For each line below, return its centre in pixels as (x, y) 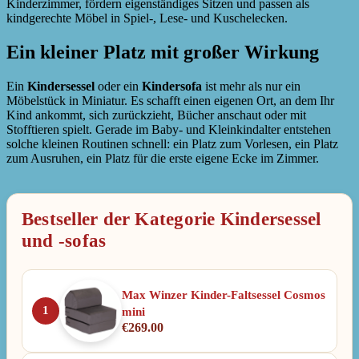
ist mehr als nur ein (251, 86)
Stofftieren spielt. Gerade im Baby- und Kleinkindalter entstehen (169, 129)
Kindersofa (172, 86)
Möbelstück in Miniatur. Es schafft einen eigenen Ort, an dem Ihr (170, 100)
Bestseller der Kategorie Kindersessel (171, 219)
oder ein (118, 86)
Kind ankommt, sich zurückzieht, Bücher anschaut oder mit (156, 115)
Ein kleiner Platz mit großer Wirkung (163, 52)
